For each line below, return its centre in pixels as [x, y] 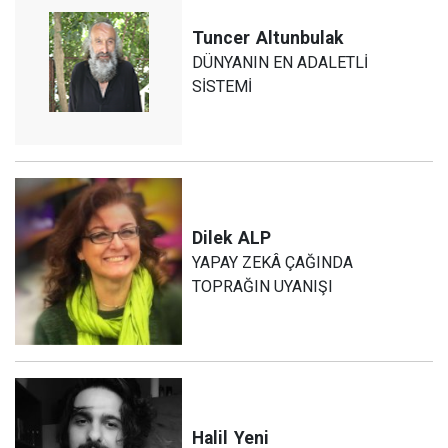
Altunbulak [300, 37]
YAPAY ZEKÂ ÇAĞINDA [273, 262]
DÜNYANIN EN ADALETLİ [280, 62]
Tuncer [221, 37]
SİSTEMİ [222, 86]
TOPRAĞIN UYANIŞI [263, 286]
